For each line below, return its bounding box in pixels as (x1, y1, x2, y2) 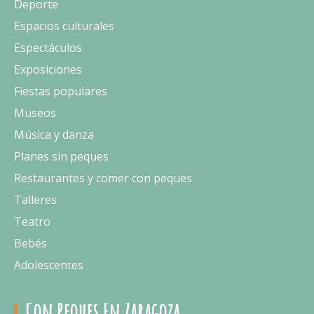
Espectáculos (14, 40, 82, 55)
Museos (14, 105, 56, 121)
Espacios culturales (14, 18, 114, 34)
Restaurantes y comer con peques (14, 170, 192, 186)
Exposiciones (14, 62, 82, 77)
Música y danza (14, 127, 94, 142)
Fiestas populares (14, 83, 107, 99)
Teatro (14, 214, 50, 229)
